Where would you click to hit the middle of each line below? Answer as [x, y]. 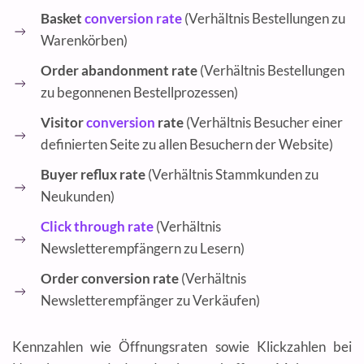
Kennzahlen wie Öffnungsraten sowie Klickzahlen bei [182, 347]
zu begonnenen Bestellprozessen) [139, 93]
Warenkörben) [84, 41]
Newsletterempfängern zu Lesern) [143, 249]
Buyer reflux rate [93, 175]
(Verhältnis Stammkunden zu [232, 175]
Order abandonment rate [119, 71]
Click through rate [97, 227]
